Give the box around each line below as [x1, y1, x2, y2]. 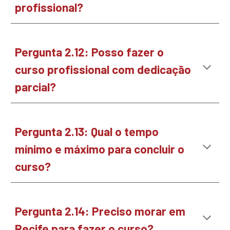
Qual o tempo [91, 124, 159, 139]
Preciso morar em [92, 204, 186, 218]
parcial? [15, 80, 56, 94]
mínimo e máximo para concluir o [15, 142, 185, 156]
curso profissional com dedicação [15, 62, 191, 76]
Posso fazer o [91, 45, 164, 59]
